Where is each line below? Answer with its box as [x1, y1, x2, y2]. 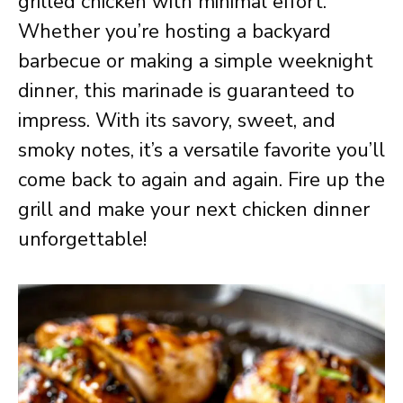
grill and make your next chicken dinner [18, 196, 370, 223]
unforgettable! [18, 226, 147, 253]
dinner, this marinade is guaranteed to [18, 77, 354, 104]
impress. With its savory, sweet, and [18, 107, 336, 134]
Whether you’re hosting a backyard [18, 18, 331, 45]
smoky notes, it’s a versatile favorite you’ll [18, 137, 385, 164]
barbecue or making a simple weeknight [18, 48, 373, 75]
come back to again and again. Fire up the [18, 166, 385, 193]
